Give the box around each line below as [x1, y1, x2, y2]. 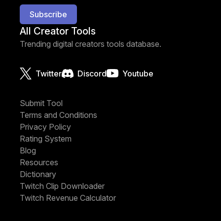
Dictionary [20, 169, 56, 180]
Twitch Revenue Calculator [20, 193, 116, 203]
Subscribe [30, 9, 67, 20]
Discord [77, 69, 107, 79]
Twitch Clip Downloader [20, 181, 105, 191]
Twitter [36, 69, 62, 79]
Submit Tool [20, 98, 63, 109]
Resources [20, 157, 58, 168]
